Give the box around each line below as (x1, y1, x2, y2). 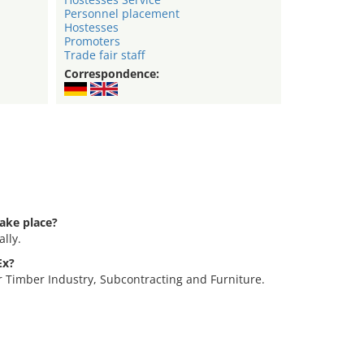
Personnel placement (63, 6, 180, 22)
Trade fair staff (63, 47, 145, 63)
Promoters (63, 33, 120, 50)
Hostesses (63, 19, 119, 36)
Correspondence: (63, 66, 159, 82)
